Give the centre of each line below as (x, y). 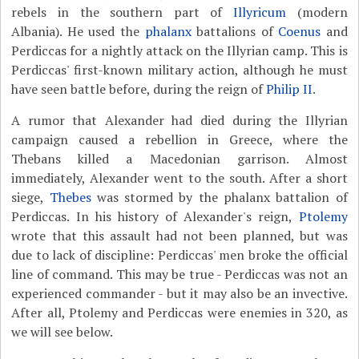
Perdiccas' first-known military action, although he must (179, 70)
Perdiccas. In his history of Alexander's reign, (155, 216)
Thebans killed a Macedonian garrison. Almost (179, 159)
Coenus (300, 31)
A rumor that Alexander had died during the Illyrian (179, 120)
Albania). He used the (78, 31)
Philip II (290, 89)
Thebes (70, 197)
